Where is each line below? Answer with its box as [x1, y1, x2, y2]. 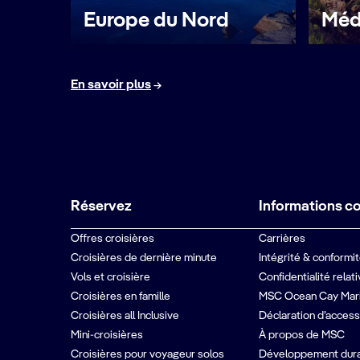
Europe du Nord [84, 10, 229, 31]
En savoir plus [71, 78, 151, 92]
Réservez [71, 199, 132, 214]
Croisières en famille [71, 291, 170, 302]
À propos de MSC [258, 329, 345, 341]
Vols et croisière [71, 272, 150, 283]
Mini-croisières [71, 329, 143, 341]
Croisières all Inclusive [71, 310, 179, 321]
